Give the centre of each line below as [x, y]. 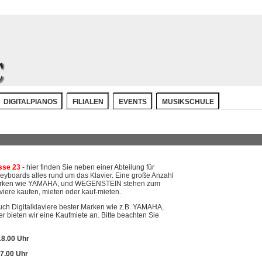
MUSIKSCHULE [188, 102]
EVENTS [133, 102]
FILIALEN [88, 102]
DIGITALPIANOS [30, 102]
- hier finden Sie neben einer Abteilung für [88, 167]
